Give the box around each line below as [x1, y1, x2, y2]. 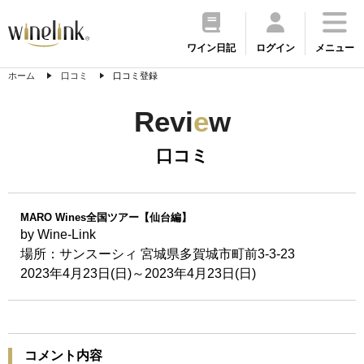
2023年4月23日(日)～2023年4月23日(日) [20, 266, 256, 280]
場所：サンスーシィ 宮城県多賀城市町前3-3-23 [20, 247, 295, 261]
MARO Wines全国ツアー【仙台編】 [20, 211, 192, 223]
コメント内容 [24, 349, 102, 362]
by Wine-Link [20, 227, 96, 241]
